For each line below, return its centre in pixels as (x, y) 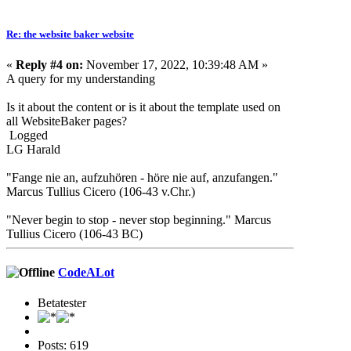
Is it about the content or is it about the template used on (143, 107)
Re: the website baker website (70, 34)
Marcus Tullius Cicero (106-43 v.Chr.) (101, 191)
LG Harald (33, 149)
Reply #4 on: (49, 64)
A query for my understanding (81, 78)
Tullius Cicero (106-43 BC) (74, 233)
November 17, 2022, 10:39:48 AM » (175, 64)
